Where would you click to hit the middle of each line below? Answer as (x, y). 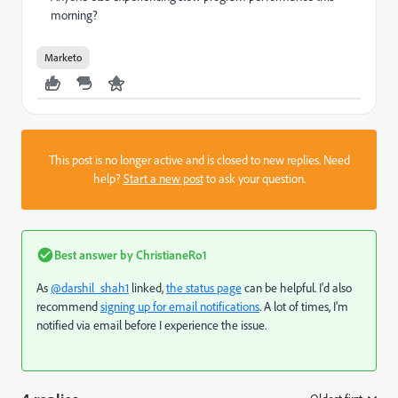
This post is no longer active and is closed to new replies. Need (199, 160)
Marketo (63, 57)
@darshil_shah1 (90, 288)
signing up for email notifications (180, 306)
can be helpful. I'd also (297, 288)
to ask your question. (254, 179)
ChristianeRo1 (170, 255)
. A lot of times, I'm (304, 306)
